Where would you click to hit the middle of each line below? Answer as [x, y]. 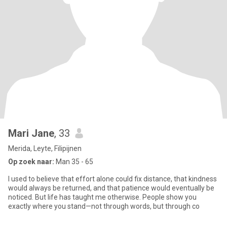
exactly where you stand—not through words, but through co [104, 206]
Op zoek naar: [31, 162]
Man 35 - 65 [74, 162]
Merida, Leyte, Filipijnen [45, 148]
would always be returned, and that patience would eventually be [111, 188]
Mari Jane [31, 133]
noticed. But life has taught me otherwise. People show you [102, 197]
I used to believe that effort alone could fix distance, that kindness [112, 179]
